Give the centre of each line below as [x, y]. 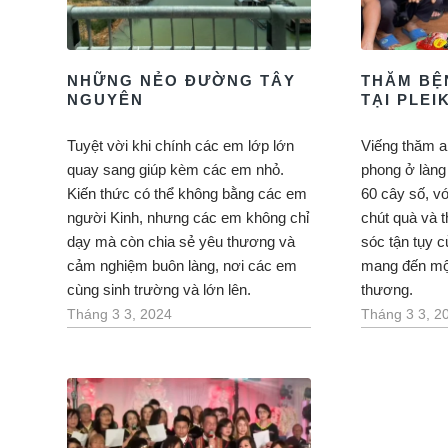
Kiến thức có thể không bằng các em [187, 193]
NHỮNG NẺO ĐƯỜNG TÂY [181, 80]
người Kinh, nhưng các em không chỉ [188, 217]
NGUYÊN [105, 99]
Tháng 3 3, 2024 [119, 314]
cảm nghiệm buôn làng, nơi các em [182, 265]
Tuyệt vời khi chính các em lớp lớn [180, 145]
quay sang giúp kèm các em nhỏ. [175, 169]
